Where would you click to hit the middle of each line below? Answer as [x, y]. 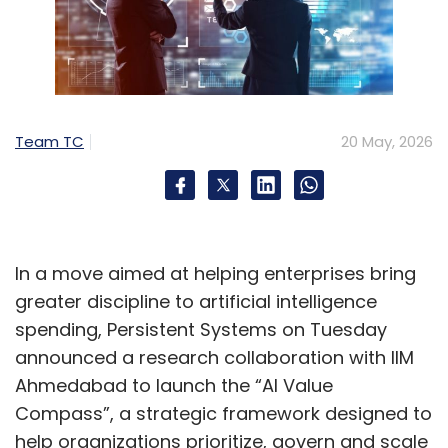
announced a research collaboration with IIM [214, 358]
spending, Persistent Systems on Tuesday [201, 330]
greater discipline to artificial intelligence [196, 302]
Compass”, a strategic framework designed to [223, 414]
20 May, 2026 [387, 142]
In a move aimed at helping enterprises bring [215, 274]
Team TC [49, 142]
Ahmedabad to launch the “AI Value [174, 386]
